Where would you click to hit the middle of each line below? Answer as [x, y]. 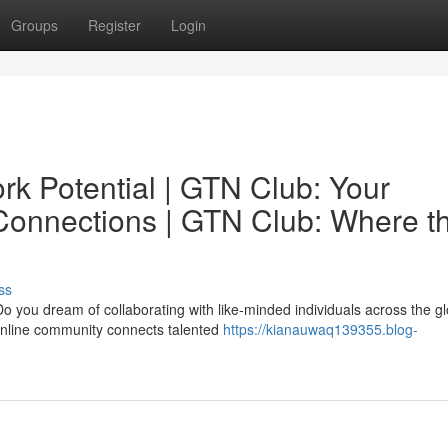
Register [114, 25]
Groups [34, 25]
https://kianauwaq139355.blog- [320, 329]
